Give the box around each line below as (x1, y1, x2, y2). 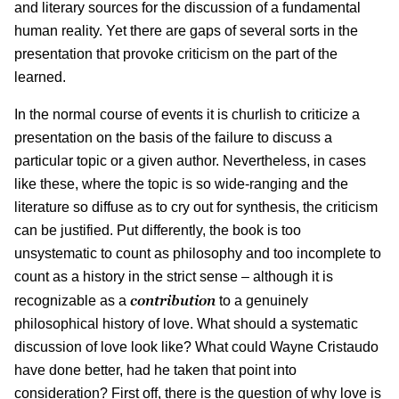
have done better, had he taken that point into (14, 362, 297, 378)
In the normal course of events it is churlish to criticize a (14, 106, 360, 122)
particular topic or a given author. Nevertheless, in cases (14, 152, 366, 168)
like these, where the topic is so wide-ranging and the (14, 175, 348, 191)
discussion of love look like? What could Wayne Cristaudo (14, 338, 379, 354)
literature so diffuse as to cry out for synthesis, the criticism (14, 199, 378, 215)
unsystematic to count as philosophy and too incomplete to (14, 245, 381, 261)
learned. (14, 69, 66, 85)
